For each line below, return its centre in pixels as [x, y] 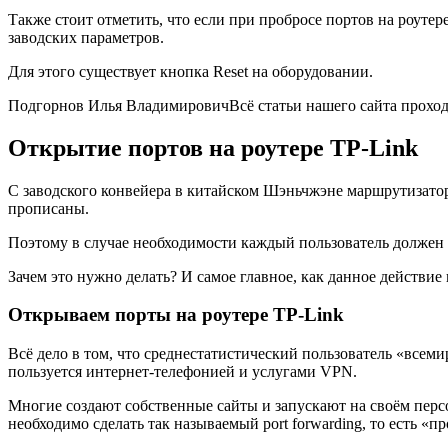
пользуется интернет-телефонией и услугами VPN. [182, 372]
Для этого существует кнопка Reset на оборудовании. [190, 71]
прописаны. [48, 208]
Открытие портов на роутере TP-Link [213, 147]
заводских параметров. [86, 37]
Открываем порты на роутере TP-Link [176, 315]
